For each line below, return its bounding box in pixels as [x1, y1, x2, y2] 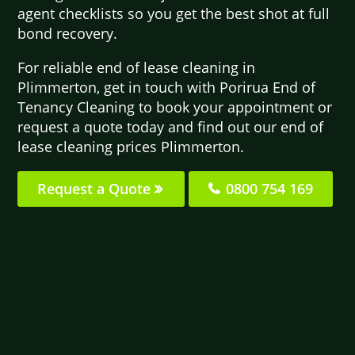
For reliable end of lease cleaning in [17, 57, 256, 77]
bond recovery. [17, 23, 118, 43]
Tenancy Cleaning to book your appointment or [17, 97, 333, 116]
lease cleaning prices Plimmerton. [17, 136, 245, 156]
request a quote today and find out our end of [17, 116, 324, 136]
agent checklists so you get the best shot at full [17, 3, 330, 23]
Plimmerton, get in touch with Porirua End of [17, 77, 316, 97]
